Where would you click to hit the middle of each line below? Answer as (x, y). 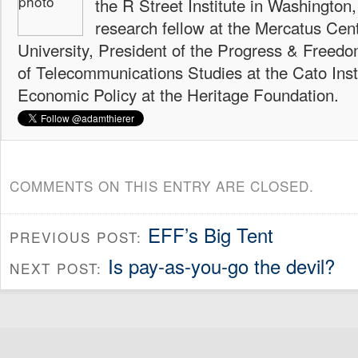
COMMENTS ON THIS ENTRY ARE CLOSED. (162, 186)
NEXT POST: (59, 268)
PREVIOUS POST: (79, 237)
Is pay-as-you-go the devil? (221, 265)
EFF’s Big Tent (211, 235)
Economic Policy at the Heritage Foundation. (178, 94)
